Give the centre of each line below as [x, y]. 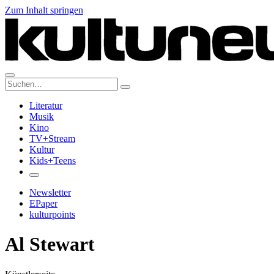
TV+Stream [52, 139]
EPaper [43, 203]
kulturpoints [52, 214]
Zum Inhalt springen [44, 10]
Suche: [17, 82]
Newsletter [50, 192]
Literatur [46, 106]
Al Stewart [50, 244]
